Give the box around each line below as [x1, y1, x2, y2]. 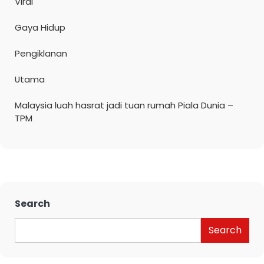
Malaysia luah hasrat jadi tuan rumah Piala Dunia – [15, 99, 233, 112]
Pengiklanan [15, 47, 67, 60]
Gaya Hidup [15, 21, 65, 34]
